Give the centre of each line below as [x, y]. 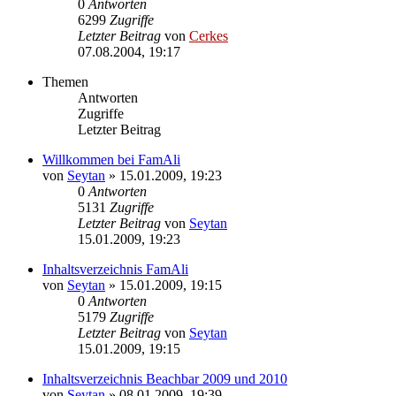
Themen [65, 81]
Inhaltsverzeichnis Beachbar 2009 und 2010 [165, 378]
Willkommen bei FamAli [111, 159]
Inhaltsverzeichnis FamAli [115, 269]
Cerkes [209, 35]
